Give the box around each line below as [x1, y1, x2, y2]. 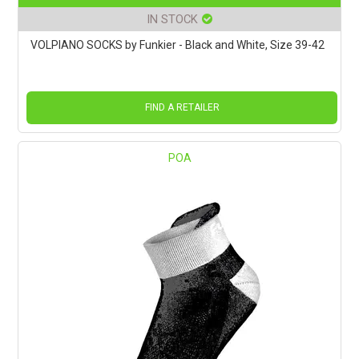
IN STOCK [147, 11, 198, 26]
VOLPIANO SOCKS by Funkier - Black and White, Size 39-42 [30, 38, 325, 51]
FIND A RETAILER [144, 101, 220, 113]
